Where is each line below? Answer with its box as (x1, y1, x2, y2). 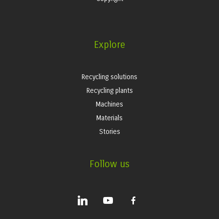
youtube (99, 193, 122, 201)
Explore (94, 39, 125, 50)
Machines (96, 100, 123, 109)
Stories (99, 128, 120, 136)
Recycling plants (86, 87, 133, 95)
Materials (96, 114, 123, 122)
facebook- (124, 193, 154, 201)
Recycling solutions (82, 73, 137, 81)
